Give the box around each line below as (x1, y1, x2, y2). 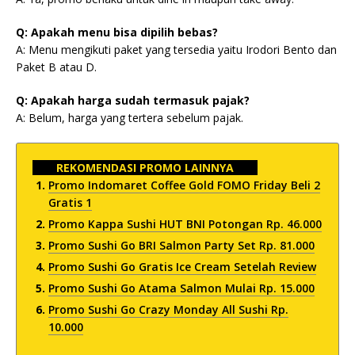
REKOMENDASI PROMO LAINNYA (56, 160, 234, 175)
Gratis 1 (48, 195, 92, 210)
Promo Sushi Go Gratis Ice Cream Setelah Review (48, 259, 316, 274)
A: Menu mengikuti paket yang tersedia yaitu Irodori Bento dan (16, 42, 337, 57)
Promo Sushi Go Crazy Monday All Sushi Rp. (48, 302, 288, 317)
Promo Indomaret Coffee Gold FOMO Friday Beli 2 (48, 177, 320, 193)
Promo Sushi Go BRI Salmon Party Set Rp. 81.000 (48, 238, 315, 253)
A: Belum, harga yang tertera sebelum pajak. (16, 110, 243, 125)
